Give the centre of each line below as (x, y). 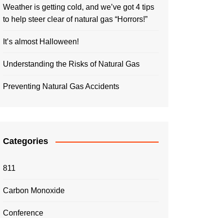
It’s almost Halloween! (41, 42)
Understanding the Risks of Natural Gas (71, 64)
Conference (23, 213)
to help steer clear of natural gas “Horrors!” (75, 19)
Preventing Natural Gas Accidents (61, 86)
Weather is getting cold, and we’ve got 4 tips (79, 7)
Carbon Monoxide (34, 191)
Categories (26, 141)
